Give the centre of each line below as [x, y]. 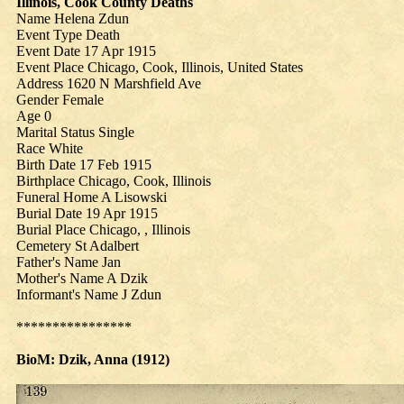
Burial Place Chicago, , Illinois [103, 230]
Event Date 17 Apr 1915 [86, 51]
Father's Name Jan [69, 262]
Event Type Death [68, 35]
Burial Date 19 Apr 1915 [87, 213]
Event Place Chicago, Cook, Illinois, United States [160, 67]
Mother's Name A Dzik [82, 278]
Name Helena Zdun [73, 18]
